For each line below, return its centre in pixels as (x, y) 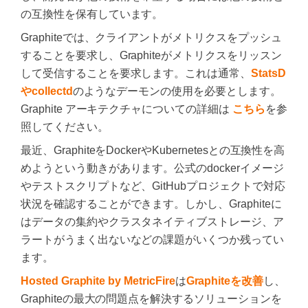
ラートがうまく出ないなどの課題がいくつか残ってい (152, 239)
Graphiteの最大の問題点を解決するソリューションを (151, 298)
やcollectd (47, 91)
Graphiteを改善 (225, 280)
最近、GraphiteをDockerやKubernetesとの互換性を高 (153, 150)
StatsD (268, 73)
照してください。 (65, 126)
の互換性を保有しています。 (92, 14)
